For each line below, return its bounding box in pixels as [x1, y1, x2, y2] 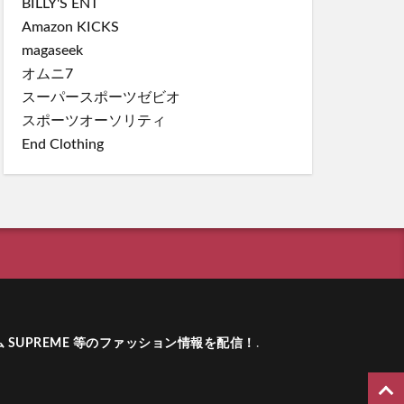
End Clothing [22, 136, 104, 151]
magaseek [22, 42, 83, 58]
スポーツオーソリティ [22, 113, 166, 128]
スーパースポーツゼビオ [22, 89, 180, 105]
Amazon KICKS [22, 19, 119, 34]
